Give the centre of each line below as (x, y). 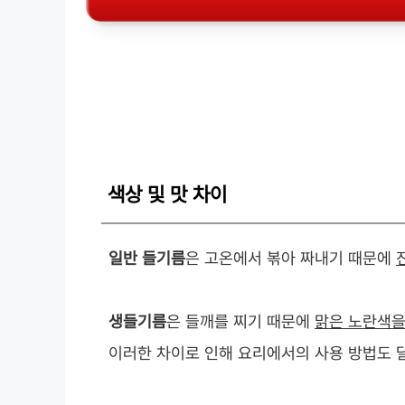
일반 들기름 (147, 258)
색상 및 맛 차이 (167, 194)
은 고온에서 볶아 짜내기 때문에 (291, 258)
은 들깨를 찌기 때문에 (240, 321)
